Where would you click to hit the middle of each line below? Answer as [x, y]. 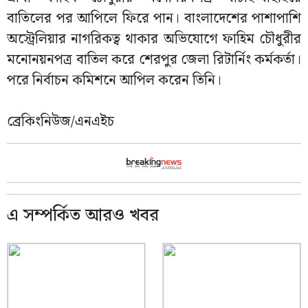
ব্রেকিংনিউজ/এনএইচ [60, 122]
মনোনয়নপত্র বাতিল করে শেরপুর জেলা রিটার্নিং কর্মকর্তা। [154, 60]
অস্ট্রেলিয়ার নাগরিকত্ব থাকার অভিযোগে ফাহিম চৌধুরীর [154, 39]
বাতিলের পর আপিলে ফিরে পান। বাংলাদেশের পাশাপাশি [154, 19]
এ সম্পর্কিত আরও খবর [83, 216]
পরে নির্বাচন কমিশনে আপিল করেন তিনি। [114, 80]
